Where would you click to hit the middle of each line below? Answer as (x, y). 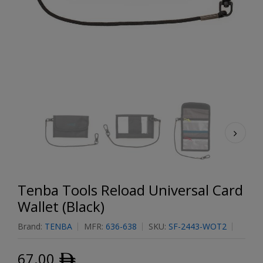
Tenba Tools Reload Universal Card (130, 190)
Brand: (31, 226)
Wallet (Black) (61, 206)
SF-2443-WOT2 (198, 226)
